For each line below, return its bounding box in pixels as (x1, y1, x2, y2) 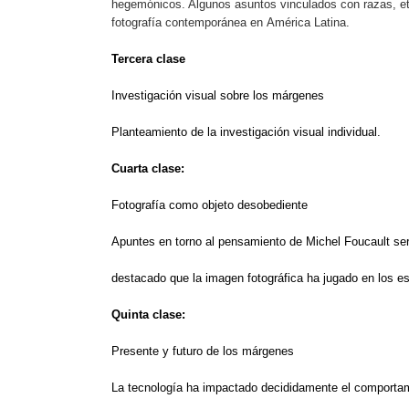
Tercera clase (111, 51, 185, 66)
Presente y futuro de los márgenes (111, 343, 294, 358)
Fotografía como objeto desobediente (111, 197, 308, 212)
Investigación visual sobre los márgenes (111, 88, 324, 102)
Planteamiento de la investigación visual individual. (111, 124, 381, 139)
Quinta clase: (111, 307, 185, 321)
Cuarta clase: (111, 161, 184, 175)
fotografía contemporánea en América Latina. (111, 15, 350, 29)
